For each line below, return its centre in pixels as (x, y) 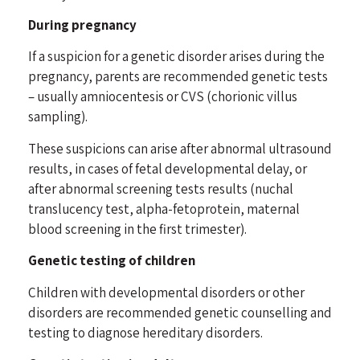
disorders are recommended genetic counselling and (180, 312)
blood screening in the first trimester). (137, 229)
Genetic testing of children (112, 261)
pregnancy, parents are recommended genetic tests (178, 77)
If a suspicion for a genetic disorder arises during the (176, 57)
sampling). (58, 117)
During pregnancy (84, 25)
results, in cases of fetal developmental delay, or (168, 168)
